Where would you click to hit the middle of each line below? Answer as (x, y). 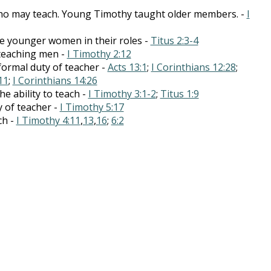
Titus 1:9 (179, 93)
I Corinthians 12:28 (193, 67)
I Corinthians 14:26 (55, 80)
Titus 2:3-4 (174, 40)
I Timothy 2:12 (99, 54)
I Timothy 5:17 (92, 107)
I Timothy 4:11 (48, 120)
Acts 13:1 (127, 67)
